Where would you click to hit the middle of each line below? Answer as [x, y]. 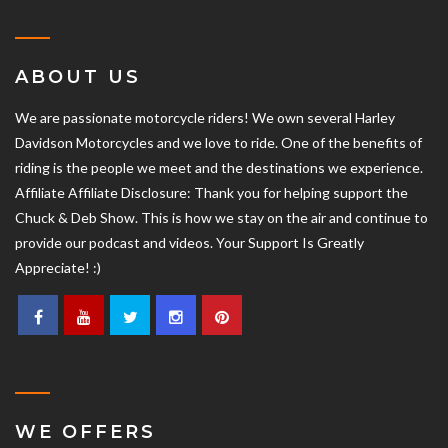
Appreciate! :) [58, 268]
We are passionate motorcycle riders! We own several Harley [205, 118]
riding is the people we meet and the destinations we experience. [219, 168]
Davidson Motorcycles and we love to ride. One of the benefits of [218, 143]
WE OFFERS [85, 432]
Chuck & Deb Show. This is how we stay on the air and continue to [221, 218]
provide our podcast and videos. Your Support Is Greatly [189, 243]
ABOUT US [78, 77]
